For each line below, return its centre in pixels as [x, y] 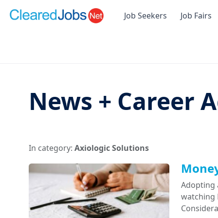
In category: [52, 148]
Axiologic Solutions [112, 148]
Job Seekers [145, 16]
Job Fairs [196, 16]
